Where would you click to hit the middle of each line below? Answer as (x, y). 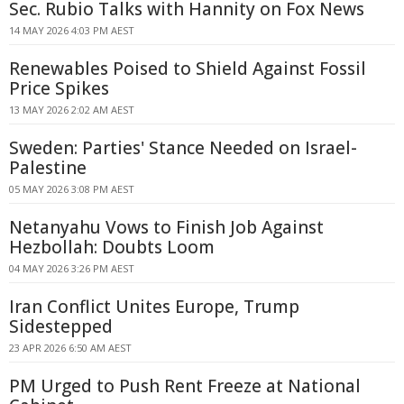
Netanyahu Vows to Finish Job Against (166, 227)
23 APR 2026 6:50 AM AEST (70, 348)
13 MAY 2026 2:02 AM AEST (72, 110)
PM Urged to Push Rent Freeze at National (185, 386)
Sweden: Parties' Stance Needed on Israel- (183, 148)
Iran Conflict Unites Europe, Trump (154, 307)
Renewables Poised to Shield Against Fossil (188, 69)
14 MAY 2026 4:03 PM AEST (72, 30)
